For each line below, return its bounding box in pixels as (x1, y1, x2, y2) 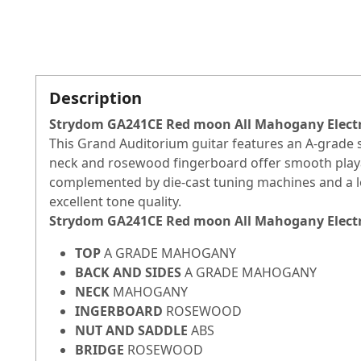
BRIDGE (75, 341, 127, 359)
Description (49, 87, 142, 110)
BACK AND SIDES (75, 263, 185, 282)
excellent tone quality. (49, 193, 181, 211)
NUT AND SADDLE (75, 322, 191, 340)
